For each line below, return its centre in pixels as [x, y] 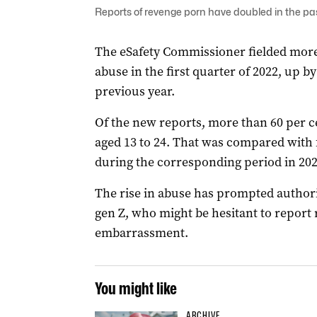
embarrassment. [141, 233]
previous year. [134, 91]
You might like [136, 288]
